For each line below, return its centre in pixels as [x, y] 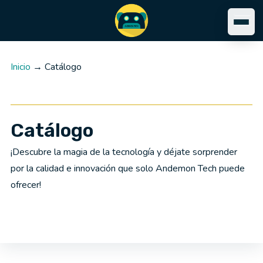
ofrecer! [26, 185]
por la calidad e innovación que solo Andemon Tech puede [127, 168]
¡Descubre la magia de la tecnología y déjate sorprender [124, 152]
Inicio [20, 67]
